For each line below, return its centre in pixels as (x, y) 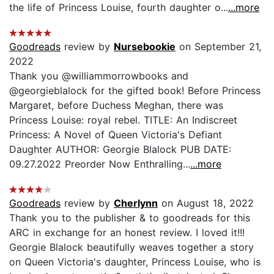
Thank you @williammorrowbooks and (99, 76)
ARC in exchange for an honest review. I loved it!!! (127, 232)
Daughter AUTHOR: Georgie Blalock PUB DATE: (120, 149)
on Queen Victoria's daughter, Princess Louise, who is (135, 261)
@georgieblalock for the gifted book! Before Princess (135, 90)
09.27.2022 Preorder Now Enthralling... (100, 164)
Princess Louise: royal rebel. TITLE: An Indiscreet (123, 120)
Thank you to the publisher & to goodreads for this (130, 217)
